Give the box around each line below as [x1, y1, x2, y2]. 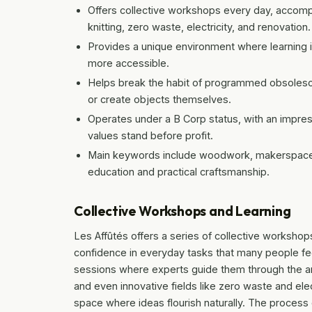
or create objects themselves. [88, 93, 231, 105]
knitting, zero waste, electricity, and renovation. [88, 20, 311, 33]
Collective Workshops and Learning [74, 202, 291, 219]
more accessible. [88, 56, 169, 69]
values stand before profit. [88, 129, 213, 141]
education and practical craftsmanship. [88, 165, 270, 178]
